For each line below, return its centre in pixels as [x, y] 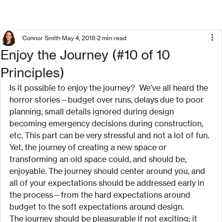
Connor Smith [41, 38]
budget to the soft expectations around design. [97, 207]
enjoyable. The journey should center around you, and [108, 171]
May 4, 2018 [79, 38]
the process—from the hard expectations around [101, 195]
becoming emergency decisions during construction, [107, 123]
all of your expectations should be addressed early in [108, 183]
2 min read [112, 38]
